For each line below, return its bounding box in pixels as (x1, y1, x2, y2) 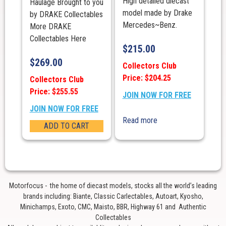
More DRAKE (29, 22, 71, 32)
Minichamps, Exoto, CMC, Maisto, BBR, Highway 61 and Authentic (20, 203, 206, 211)
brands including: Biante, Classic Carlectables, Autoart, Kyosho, (23, 192, 203, 201)
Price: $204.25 (122, 73, 171, 83)
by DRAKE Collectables (29, 10, 103, 20)
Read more (122, 116, 157, 126)
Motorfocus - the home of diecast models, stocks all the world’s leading (9, 182, 217, 190)
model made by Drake (122, 8, 192, 18)
